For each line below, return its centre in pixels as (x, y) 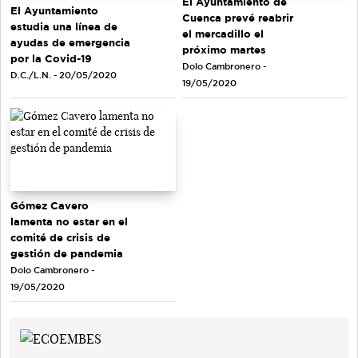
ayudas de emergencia (70, 42)
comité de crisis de (60, 237)
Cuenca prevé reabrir (238, 18)
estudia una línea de (64, 26)
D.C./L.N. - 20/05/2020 (64, 75)
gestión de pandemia (67, 253)
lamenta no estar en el (69, 221)
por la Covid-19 (51, 58)
